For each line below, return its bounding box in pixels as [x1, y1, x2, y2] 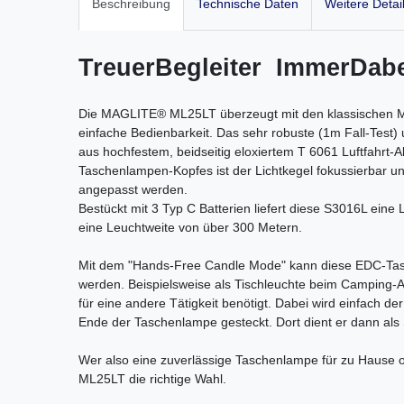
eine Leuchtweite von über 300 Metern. [78, 219, 302, 234]
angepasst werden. [78, 181, 188, 197]
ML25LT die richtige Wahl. [78, 371, 226, 386]
